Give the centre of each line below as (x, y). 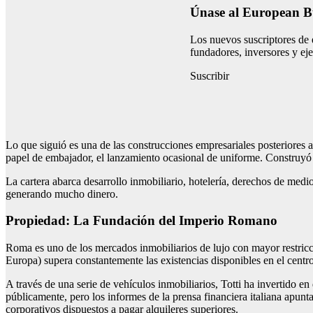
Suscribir (210, 75)
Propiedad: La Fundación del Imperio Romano (141, 221)
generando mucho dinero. (62, 194)
